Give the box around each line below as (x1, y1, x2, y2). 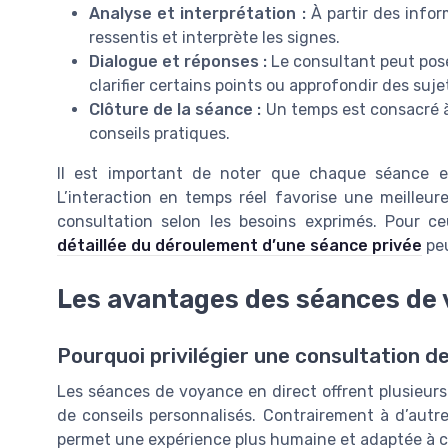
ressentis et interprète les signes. (89, 28, 340, 48)
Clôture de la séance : (89, 100, 262, 120)
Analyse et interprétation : (89, 4, 306, 24)
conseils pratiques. (89, 124, 230, 144)
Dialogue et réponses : (89, 52, 268, 72)
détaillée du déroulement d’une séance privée (57, 236, 422, 256)
